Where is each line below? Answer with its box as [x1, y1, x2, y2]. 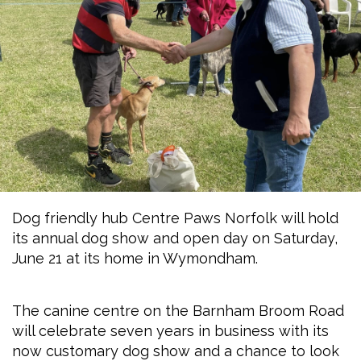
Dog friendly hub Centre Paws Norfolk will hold [12, 210, 338, 226]
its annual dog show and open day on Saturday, [12, 230, 338, 247]
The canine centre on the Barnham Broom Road [12, 302, 344, 319]
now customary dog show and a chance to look [12, 342, 339, 359]
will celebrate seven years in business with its [12, 322, 329, 339]
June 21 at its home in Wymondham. [12, 250, 258, 267]
